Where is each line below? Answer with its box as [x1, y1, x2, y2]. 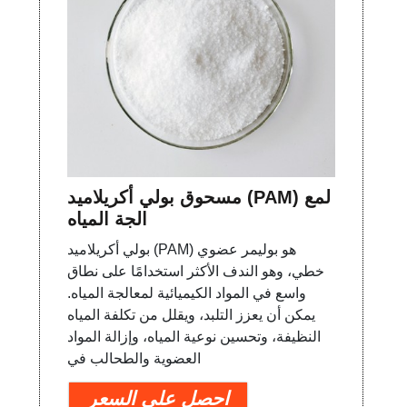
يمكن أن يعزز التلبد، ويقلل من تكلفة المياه [67, 306, 316, 323]
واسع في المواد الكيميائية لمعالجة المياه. [67, 284, 307, 301]
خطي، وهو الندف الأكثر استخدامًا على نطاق [67, 263, 325, 279]
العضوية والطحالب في [67, 350, 202, 366]
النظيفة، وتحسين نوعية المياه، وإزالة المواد [67, 328, 322, 344]
